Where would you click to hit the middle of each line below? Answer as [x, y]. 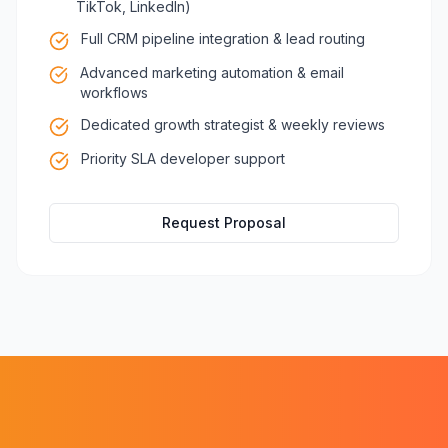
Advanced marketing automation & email [211, 72]
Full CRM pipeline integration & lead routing [223, 38]
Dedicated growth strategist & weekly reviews [233, 124]
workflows [113, 92]
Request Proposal [224, 222]
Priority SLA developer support [183, 158]
